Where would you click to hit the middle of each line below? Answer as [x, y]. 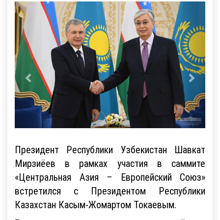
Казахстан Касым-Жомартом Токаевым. [96, 205]
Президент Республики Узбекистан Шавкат [110, 150]
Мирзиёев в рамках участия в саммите [110, 164]
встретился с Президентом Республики [110, 191]
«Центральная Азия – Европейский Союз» [110, 177]
